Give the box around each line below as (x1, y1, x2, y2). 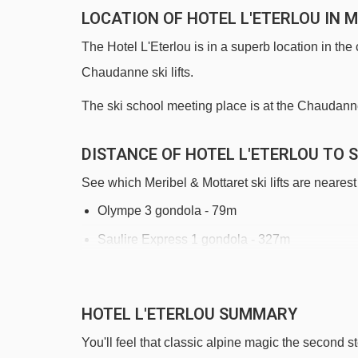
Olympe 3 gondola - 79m (97, 204, 237, 217)
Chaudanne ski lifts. (82, 66, 193, 79)
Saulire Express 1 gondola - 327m (97, 233, 290, 246)
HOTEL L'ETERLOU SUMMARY (82, 304, 297, 324)
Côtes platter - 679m (97, 319, 212, 332)
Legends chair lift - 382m (97, 261, 237, 275)
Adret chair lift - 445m (97, 290, 217, 304)
